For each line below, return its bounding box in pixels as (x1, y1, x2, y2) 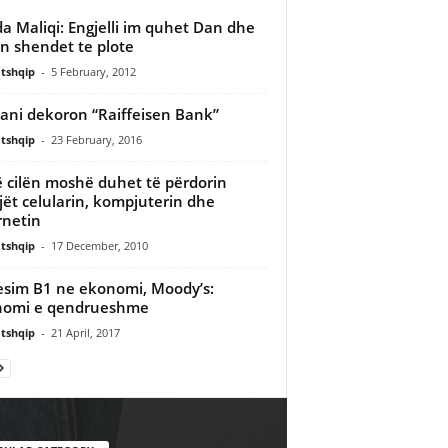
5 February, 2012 (50, 63, 136, 79)
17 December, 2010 (50, 237, 148, 253)
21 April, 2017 (50, 324, 120, 340)
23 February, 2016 (50, 131, 142, 147)
